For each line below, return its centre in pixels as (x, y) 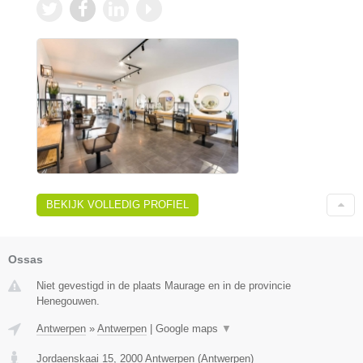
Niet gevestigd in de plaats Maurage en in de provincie (164, 285)
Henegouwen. (68, 301)
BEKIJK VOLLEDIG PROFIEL (117, 204)
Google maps (188, 328)
